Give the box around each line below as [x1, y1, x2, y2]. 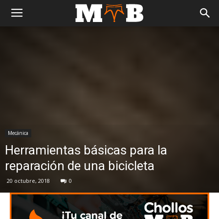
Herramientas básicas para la [5, 143, 167, 157]
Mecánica [8, 130, 28, 136]
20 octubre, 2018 [7, 177, 50, 184]
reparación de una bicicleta [5, 158, 154, 173]
